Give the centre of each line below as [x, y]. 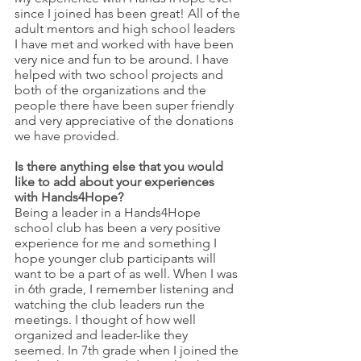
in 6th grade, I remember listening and [126, 288]
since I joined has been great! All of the [129, 13]
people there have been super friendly [126, 105]
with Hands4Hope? [69, 197]
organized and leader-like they [103, 334]
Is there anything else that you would [120, 166]
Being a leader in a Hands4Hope [109, 212]
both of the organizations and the [112, 89]
